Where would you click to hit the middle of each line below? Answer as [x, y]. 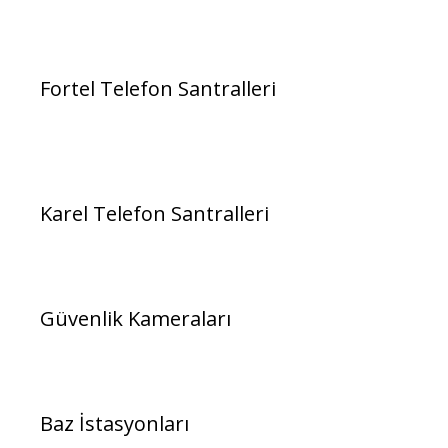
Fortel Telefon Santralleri [158, 89]
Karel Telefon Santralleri [154, 214]
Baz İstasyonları [114, 424]
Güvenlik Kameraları [135, 319]
